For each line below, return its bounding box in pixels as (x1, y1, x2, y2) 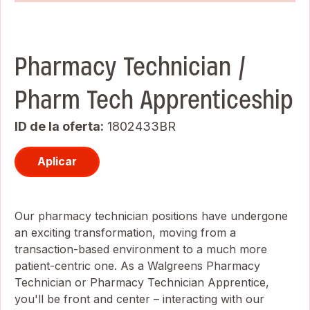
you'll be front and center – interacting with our (15, 291, 264, 306)
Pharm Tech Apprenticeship (15, 82, 293, 117)
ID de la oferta (15, 118, 100, 134)
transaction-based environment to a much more (15, 241, 267, 256)
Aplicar (37, 154, 77, 169)
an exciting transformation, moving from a (15, 225, 236, 239)
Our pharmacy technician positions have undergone (15, 208, 288, 223)
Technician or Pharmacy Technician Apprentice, (15, 275, 269, 289)
